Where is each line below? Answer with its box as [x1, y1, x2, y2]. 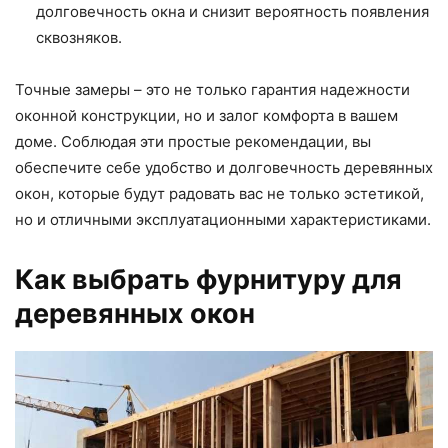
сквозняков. [36, 28, 122, 47]
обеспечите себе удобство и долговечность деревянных [15, 158, 433, 177]
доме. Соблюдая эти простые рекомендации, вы [15, 132, 371, 151]
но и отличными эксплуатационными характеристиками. [15, 210, 431, 229]
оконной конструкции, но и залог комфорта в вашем [15, 106, 398, 125]
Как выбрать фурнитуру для [15, 263, 402, 296]
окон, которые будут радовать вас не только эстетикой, [15, 184, 424, 203]
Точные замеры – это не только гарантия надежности [15, 80, 410, 99]
